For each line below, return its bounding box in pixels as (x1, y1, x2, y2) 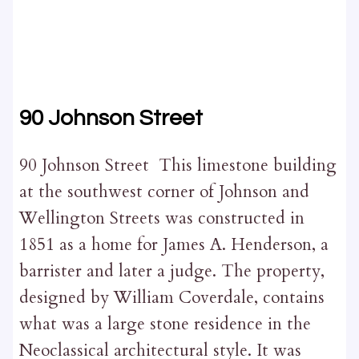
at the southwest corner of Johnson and (18, 180, 309, 204)
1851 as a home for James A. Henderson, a (18, 233, 329, 257)
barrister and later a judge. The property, (18, 260, 325, 284)
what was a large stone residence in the (18, 313, 311, 337)
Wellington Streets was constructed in (18, 207, 305, 231)
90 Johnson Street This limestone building (18, 154, 337, 178)
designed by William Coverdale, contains (18, 286, 325, 310)
